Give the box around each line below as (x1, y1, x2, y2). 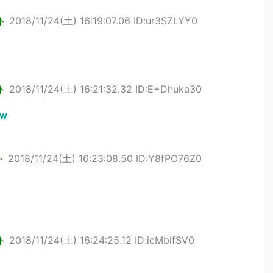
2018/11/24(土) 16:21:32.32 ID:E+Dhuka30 (9, 83, 202, 95)
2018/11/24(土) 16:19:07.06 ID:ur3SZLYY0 (9, 15, 197, 27)
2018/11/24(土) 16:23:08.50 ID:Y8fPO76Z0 (8, 152, 202, 165)
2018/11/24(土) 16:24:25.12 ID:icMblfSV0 (9, 234, 194, 246)
